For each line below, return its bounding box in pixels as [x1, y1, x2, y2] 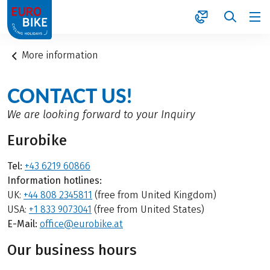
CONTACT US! [7, 84, 132, 108]
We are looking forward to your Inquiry [7, 108, 195, 122]
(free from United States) [92, 204, 204, 216]
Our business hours [7, 241, 137, 259]
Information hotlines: [7, 175, 104, 187]
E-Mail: [7, 218, 40, 230]
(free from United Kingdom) [92, 189, 219, 201]
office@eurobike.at [40, 218, 123, 230]
